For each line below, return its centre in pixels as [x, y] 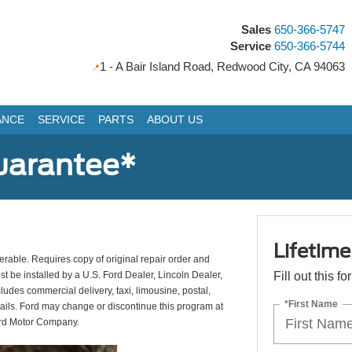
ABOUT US [174, 120]
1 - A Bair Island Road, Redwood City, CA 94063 [223, 66]
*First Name [311, 304]
